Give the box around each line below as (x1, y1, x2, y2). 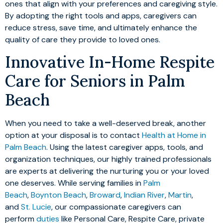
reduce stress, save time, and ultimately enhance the (5, 22, 197, 33)
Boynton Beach (31, 190, 86, 201)
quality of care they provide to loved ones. (5, 34, 160, 45)
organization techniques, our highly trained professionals (5, 154, 212, 165)
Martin (168, 190, 192, 201)
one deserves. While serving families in (5, 178, 143, 189)
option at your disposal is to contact (5, 130, 142, 141)
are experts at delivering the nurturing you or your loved (5, 166, 209, 177)
